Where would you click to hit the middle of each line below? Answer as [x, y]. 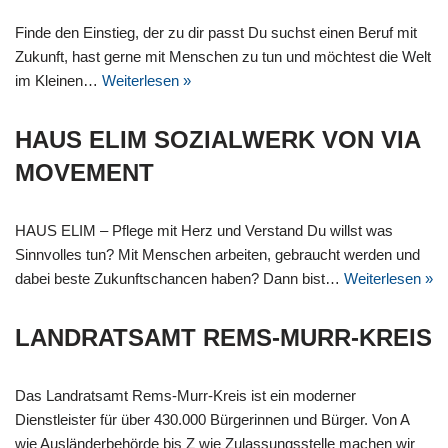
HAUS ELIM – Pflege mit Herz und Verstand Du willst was [204, 231]
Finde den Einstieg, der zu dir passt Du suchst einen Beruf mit [216, 33]
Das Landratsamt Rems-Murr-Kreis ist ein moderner [185, 396]
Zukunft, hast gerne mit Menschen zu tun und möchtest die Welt [223, 57]
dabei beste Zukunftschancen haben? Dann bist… [179, 279]
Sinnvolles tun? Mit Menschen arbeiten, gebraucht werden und [217, 255]
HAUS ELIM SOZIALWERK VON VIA [217, 140]
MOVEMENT [84, 173]
